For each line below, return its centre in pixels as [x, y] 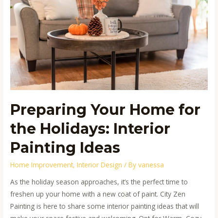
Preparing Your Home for [106, 109]
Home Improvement [42, 164]
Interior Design [100, 164]
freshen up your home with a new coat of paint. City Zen [98, 194]
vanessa [151, 164]
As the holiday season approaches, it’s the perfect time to [99, 182]
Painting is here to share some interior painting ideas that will [105, 206]
